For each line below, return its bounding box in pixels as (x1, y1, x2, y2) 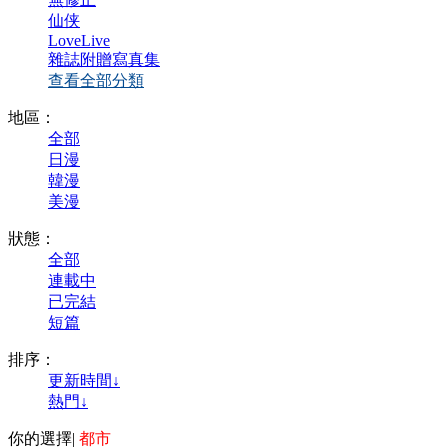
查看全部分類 (48, 72, 144, 89)
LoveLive (48, 32, 110, 49)
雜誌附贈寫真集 (48, 51, 160, 68)
